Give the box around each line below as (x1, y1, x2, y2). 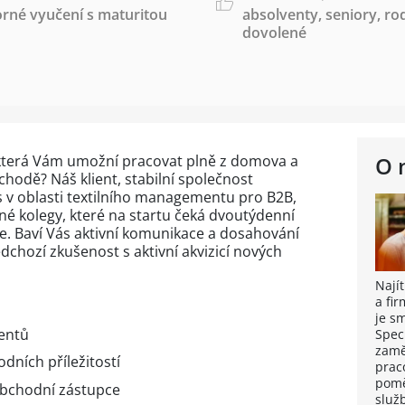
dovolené (242, 23, 306, 42)
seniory (325, 5, 377, 24)
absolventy (242, 5, 318, 24)
